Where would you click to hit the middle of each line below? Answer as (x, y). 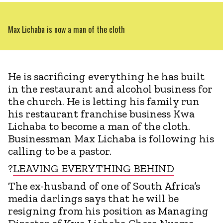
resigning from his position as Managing (108, 211)
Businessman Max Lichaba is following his (111, 138)
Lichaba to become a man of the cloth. (99, 126)
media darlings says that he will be (93, 198)
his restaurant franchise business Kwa (101, 113)
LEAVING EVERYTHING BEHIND (94, 168)
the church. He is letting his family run (104, 101)
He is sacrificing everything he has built (106, 76)
